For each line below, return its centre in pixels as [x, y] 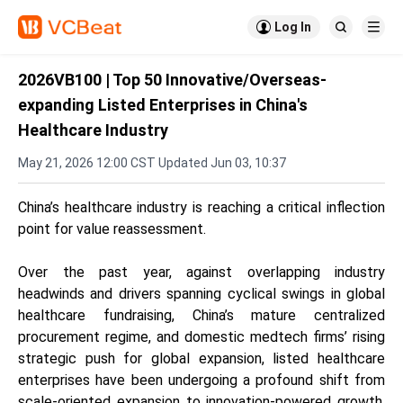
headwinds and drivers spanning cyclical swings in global [201, 294]
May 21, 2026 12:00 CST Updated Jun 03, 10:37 [152, 163]
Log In [293, 27]
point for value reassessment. [112, 229]
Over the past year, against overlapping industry [201, 272]
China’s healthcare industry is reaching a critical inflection [201, 207]
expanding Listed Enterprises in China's [163, 105]
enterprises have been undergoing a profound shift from [201, 380]
